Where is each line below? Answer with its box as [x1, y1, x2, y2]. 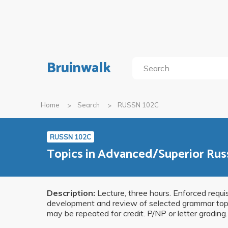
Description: [47, 188, 95, 198]
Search [77, 101, 100, 109]
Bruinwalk [47, 56, 111, 80]
